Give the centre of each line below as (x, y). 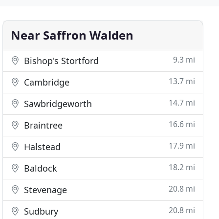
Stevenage (44, 190)
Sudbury (40, 211)
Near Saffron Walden (72, 35)
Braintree (42, 125)
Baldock (40, 168)
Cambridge (46, 82)
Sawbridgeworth (57, 104)
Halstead (41, 147)
